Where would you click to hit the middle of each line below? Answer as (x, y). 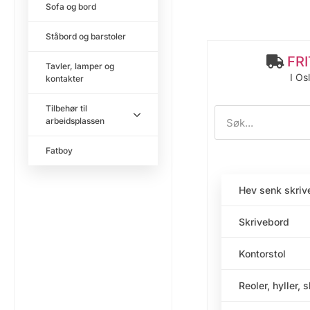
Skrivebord (264, 222)
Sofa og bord (71, 7)
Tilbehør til (66, 109)
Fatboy (59, 151)
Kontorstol (262, 254)
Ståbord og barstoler (86, 37)
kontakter (65, 79)
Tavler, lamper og (80, 66)
